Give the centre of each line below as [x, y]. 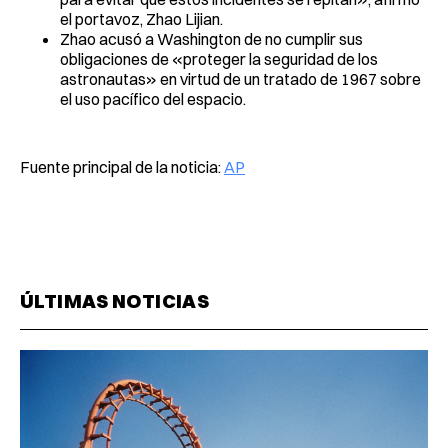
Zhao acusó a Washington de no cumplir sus [211, 38]
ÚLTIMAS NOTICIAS [115, 300]
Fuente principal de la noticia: [122, 166]
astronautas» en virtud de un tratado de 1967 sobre [240, 78]
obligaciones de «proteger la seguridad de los [219, 58]
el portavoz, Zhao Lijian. [141, 18]
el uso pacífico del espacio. [153, 98]
